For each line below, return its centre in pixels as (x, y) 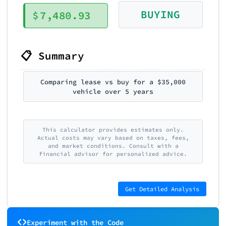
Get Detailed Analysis (162, 189)
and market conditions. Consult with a (113, 146)
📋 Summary (52, 56)
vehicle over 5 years (113, 91)
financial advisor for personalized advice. (113, 154)
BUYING (161, 14)
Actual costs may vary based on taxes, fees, (113, 137)
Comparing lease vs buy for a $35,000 (113, 82)
